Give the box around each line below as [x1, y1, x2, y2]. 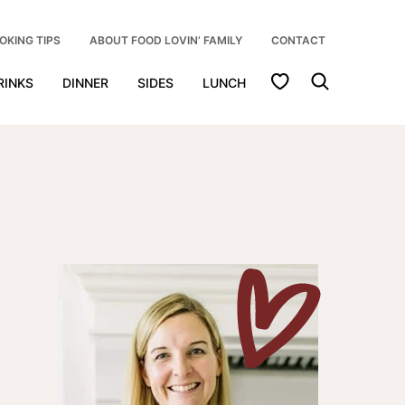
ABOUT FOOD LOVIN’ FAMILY [89, 33, 242, 47]
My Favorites [278, 70, 351, 89]
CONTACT [271, 33, 325, 47]
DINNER [62, 75, 108, 90]
